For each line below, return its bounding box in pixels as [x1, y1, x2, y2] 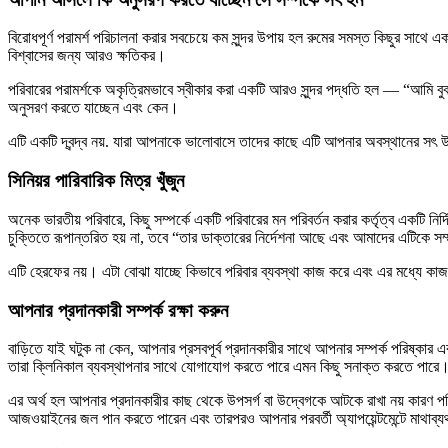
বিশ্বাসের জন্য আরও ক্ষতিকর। [8, 47, 166, 65]
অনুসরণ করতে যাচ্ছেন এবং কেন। [8, 99, 179, 117]
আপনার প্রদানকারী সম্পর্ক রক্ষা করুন [8, 299, 228, 321]
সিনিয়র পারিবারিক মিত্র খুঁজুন [8, 170, 184, 192]
